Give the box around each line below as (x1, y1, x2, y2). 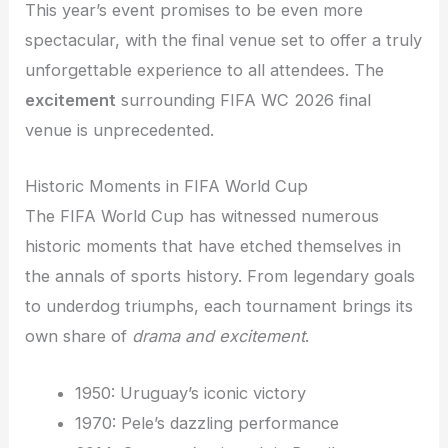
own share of (25, 326, 133, 347)
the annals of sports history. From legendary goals (25, 266, 416, 287)
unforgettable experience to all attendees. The (25, 60, 385, 81)
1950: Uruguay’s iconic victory (74, 382, 306, 403)
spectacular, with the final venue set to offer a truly (25, 30, 423, 51)
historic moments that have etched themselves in (25, 236, 402, 257)
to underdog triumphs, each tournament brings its (25, 296, 414, 317)
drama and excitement (132, 326, 306, 347)
